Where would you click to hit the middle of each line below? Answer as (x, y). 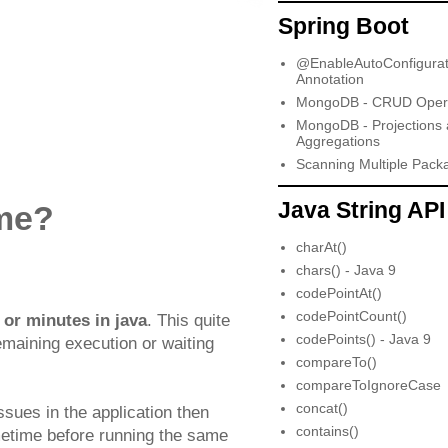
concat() (321, 408)
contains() (327, 431)
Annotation (329, 78)
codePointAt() (338, 293)
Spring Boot (343, 25)
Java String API (361, 210)
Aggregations (337, 140)
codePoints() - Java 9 (363, 339)
